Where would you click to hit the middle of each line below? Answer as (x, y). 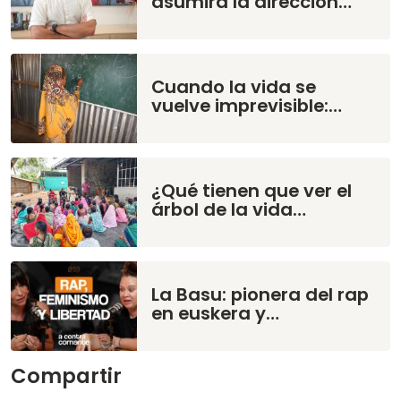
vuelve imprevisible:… (247, 106)
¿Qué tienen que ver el (252, 191)
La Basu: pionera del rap (260, 295)
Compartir (66, 376)
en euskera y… (216, 314)
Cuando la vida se (234, 87)
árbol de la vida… (229, 210)
